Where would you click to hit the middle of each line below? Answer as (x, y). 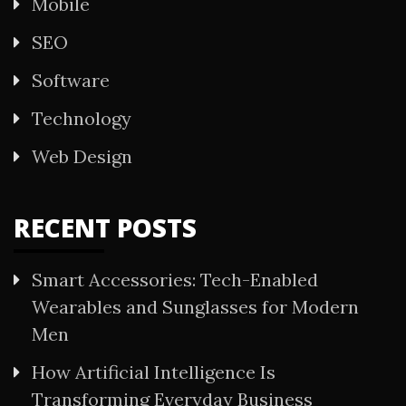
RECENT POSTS (105, 228)
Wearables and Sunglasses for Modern (195, 307)
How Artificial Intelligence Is (154, 372)
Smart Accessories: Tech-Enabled (175, 280)
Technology (82, 119)
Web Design (82, 157)
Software (71, 81)
